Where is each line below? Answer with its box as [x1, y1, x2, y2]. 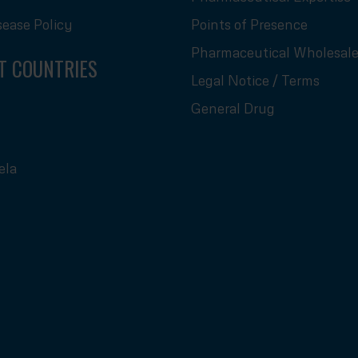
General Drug [191, 99, 275, 117]
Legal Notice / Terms [191, 71, 320, 89]
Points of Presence [191, 15, 308, 33]
